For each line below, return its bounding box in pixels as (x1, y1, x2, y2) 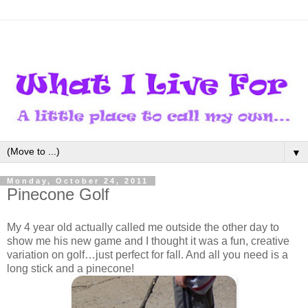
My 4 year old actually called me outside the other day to (7, 221, 279, 234)
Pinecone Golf (7, 185, 109, 204)
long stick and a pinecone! (7, 263, 134, 275)
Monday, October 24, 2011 (7, 177, 148, 186)
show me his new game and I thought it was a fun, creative (7, 235, 289, 247)
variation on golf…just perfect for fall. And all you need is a (7, 249, 288, 261)
